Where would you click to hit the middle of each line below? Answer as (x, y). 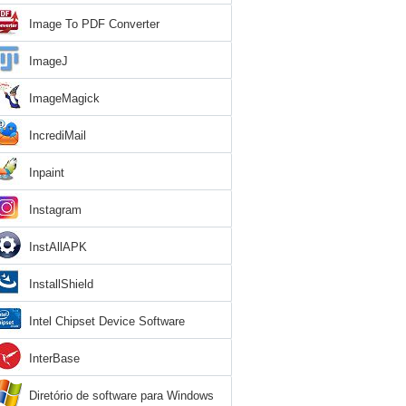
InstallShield (61, 284)
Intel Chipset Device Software (107, 321)
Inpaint (47, 173)
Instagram (55, 210)
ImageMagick (64, 98)
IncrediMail (58, 135)
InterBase (54, 358)
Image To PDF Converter (94, 24)
